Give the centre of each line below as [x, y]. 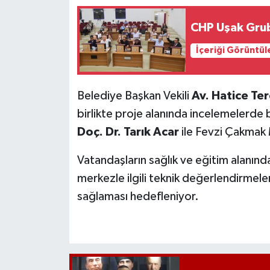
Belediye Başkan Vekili [134, 96]
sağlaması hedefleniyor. [138, 196]
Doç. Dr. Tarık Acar [128, 132]
